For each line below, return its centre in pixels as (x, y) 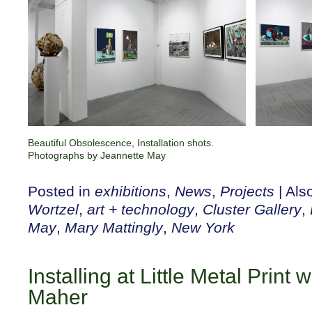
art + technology (141, 209)
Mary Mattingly (114, 227)
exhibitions (131, 191)
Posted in (61, 191)
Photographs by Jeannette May (97, 155)
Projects (247, 191)
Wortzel (53, 209)
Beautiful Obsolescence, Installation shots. (121, 142)
